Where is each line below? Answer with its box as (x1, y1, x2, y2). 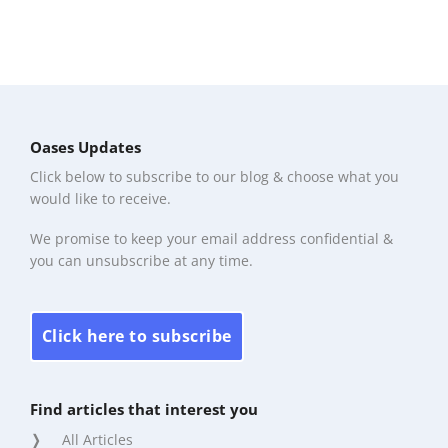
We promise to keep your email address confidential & (30, 229, 393, 249)
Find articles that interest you (30, 399, 258, 420)
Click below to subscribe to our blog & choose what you (30, 167, 399, 187)
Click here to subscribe (42, 324, 232, 347)
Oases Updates (30, 136, 141, 157)
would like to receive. (30, 189, 171, 209)
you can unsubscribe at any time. (30, 251, 253, 271)
